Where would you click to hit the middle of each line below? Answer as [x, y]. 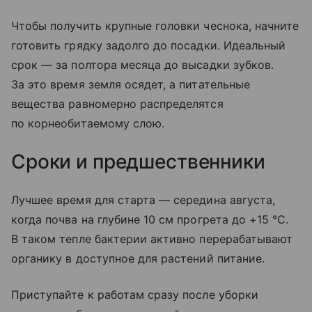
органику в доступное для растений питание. [138, 259]
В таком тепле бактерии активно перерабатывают [152, 239]
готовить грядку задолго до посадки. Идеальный [149, 46]
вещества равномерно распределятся [117, 104]
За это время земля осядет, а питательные [131, 85]
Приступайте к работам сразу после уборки [135, 295]
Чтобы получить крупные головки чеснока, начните [155, 26]
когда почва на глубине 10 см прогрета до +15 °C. [150, 220]
